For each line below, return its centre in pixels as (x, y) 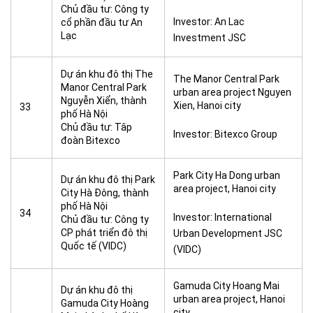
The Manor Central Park (226, 79)
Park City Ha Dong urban (227, 175)
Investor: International (223, 217)
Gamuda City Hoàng (105, 303)
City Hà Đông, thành (105, 193)
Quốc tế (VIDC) (94, 246)
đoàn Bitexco (90, 140)
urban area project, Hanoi (229, 299)
